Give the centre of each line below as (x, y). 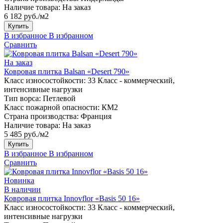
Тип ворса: (22, 98)
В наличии (22, 189)
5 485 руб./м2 (26, 134)
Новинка (19, 180)
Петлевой (59, 98)
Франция (96, 116)
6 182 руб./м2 (26, 16)
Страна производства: (41, 116)
